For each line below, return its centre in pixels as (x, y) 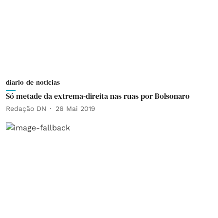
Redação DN (26, 108)
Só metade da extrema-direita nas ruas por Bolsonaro (98, 96)
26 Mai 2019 (75, 108)
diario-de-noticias (33, 82)
